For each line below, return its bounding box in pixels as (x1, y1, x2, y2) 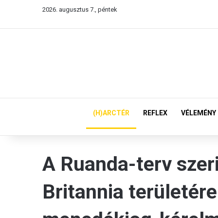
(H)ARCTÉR (93, 109, 129, 117)
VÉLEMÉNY (181, 109, 216, 117)
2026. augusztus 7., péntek (42, 6, 117, 13)
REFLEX (143, 109, 167, 117)
